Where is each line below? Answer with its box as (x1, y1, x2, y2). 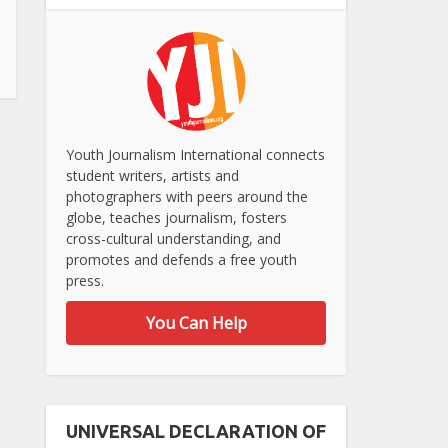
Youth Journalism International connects (66, 144, 325, 164)
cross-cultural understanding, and (66, 228, 281, 248)
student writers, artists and (66, 165, 239, 185)
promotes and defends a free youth (66, 249, 297, 269)
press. (66, 270, 104, 290)
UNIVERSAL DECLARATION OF (66, 420, 326, 441)
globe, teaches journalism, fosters (66, 207, 287, 227)
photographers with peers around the (66, 186, 308, 206)
